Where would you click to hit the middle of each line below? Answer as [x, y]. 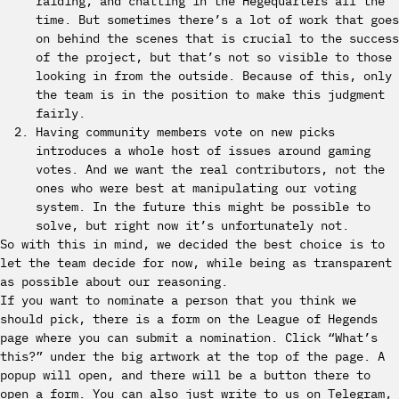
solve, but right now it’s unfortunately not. [192, 226]
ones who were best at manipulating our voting [196, 188]
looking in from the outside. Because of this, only [214, 76]
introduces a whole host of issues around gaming [203, 151]
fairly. [61, 114]
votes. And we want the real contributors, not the [210, 170]
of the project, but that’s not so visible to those [214, 57]
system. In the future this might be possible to [203, 207]
